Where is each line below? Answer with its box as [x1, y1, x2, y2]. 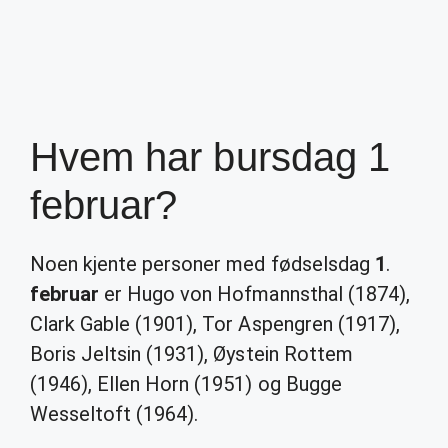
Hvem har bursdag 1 [30, 135, 390, 179]
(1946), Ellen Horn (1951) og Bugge [30, 372, 342, 396]
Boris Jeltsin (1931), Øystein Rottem [30, 342, 353, 366]
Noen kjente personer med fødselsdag [30, 252, 375, 276]
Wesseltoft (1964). [30, 402, 199, 426]
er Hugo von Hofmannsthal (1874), [99, 282, 410, 306]
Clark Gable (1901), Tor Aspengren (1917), [30, 312, 400, 336]
